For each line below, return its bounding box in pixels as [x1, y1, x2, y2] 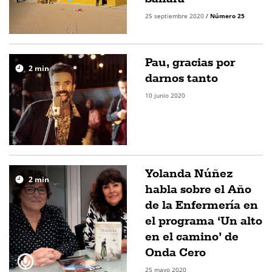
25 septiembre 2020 [145, 12, 206, 20]
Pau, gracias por [145, 55, 235, 69]
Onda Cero [145, 245, 206, 259]
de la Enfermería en [145, 197, 258, 212]
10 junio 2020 [145, 91, 185, 100]
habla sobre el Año [145, 182, 251, 196]
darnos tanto [145, 70, 218, 85]
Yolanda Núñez [145, 166, 233, 180]
